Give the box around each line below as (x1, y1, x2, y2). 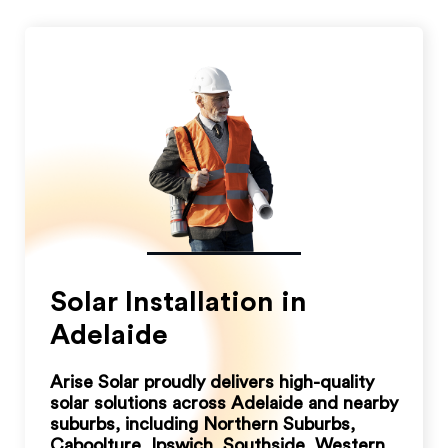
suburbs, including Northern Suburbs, (50, 415, 355, 434)
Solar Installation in (50, 288, 307, 317)
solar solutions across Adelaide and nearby (50, 394, 398, 413)
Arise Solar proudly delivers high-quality (50, 373, 374, 392)
